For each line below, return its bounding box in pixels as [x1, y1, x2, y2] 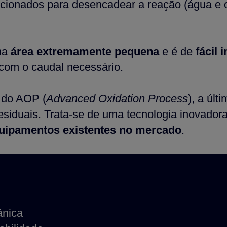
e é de [159, 45, 196, 58]
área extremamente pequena [11, 45, 159, 58]
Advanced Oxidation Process [46, 92, 188, 105]
